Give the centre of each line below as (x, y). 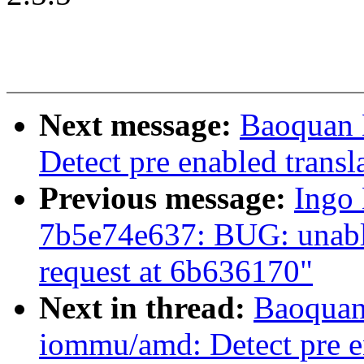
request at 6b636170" (176, 271)
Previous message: (167, 198)
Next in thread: (146, 308)
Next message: (139, 125)
